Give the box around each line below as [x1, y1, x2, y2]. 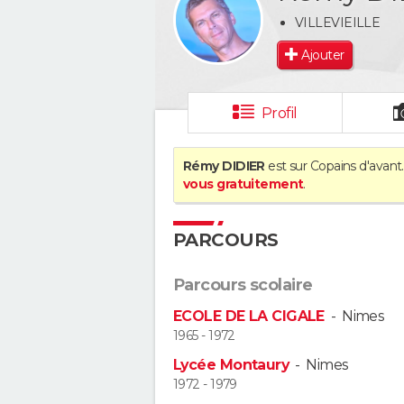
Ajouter [301, 46, 344, 63]
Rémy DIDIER [183, 158, 265, 174]
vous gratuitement [183, 176, 304, 192]
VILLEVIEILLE [295, 14, 381, 31]
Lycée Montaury [173, 356, 289, 374]
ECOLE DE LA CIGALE [173, 308, 325, 325]
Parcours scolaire [173, 275, 313, 295]
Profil [261, 105, 298, 122]
